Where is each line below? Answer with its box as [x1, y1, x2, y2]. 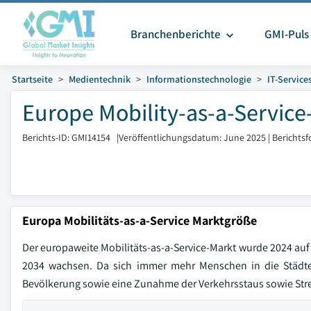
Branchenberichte [130, 26, 223, 42]
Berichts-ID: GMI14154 [22, 131, 110, 144]
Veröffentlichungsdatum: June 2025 [119, 131, 266, 144]
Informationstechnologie [146, 73, 251, 85]
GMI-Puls [264, 26, 309, 42]
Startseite [12, 73, 53, 85]
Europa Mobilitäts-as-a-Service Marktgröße [22, 212, 257, 228]
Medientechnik [69, 73, 131, 85]
